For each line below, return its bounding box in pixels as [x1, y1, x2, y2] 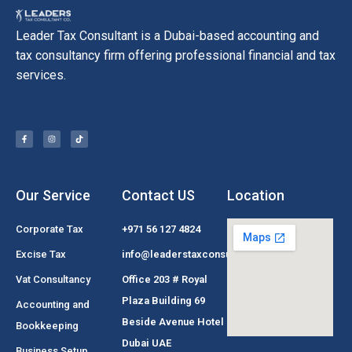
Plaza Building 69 [121, 294, 205, 306]
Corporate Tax [16, 222, 83, 235]
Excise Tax [16, 247, 66, 260]
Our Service [16, 186, 90, 203]
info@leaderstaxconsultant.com [121, 247, 276, 260]
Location [227, 186, 285, 203]
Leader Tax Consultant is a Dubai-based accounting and [16, 27, 319, 43]
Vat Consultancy [16, 273, 90, 285]
